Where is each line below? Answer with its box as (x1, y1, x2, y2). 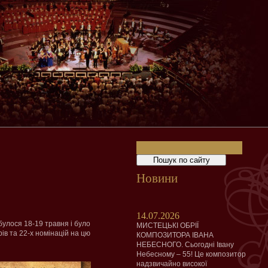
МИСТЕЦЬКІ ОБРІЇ (136, 221, 199, 230)
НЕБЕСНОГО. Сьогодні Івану (136, 240, 234, 249)
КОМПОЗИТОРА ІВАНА (136, 231, 214, 239)
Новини (136, 171, 178, 185)
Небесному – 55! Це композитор (136, 250, 246, 258)
